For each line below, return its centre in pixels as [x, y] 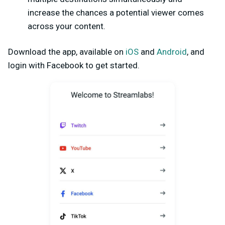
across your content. [67, 26]
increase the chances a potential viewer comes [116, 13]
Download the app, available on [67, 52]
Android [172, 52]
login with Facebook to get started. [74, 66]
